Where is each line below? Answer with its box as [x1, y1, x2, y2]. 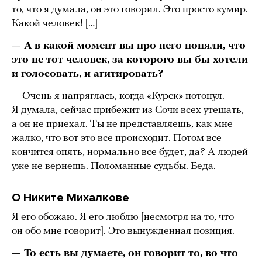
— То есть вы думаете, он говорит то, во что [12, 247, 238, 259]
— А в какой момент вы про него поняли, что [12, 40, 246, 51]
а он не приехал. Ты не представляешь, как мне [12, 118, 233, 130]
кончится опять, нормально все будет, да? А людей [12, 146, 248, 158]
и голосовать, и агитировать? [12, 68, 164, 80]
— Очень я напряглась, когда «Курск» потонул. [12, 90, 225, 102]
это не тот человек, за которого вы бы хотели [12, 54, 248, 65]
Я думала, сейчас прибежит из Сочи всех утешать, [12, 104, 244, 116]
